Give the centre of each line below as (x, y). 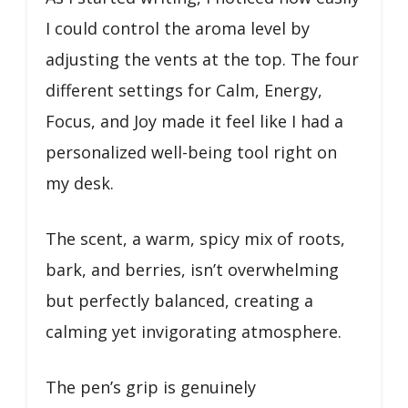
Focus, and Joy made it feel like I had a (194, 121)
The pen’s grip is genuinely (151, 387)
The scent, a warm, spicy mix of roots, (195, 239)
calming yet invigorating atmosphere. (194, 331)
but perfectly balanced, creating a (179, 301)
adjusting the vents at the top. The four (202, 59)
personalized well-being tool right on (191, 152)
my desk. (80, 183)
